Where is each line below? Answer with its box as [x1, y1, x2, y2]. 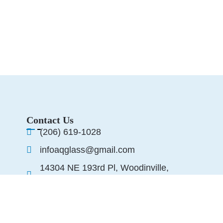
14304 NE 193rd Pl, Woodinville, [40, 163, 169, 173]
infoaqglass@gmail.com [40, 145, 135, 155]
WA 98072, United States [40, 177, 140, 187]
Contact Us [26, 114, 74, 125]
